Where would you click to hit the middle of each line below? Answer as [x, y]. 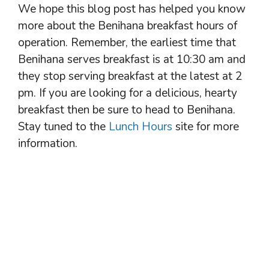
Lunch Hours [141, 126]
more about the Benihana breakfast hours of [128, 26]
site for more [206, 126]
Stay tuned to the [63, 126]
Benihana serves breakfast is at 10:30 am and [132, 59]
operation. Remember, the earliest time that [127, 42]
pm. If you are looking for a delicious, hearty [128, 93]
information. [48, 143]
